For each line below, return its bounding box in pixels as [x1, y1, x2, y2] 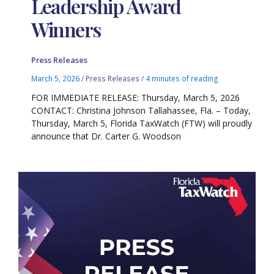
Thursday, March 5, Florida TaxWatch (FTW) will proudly [31, 117, 253, 129]
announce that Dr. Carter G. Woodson [31, 130, 182, 142]
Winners [31, 16, 105, 43]
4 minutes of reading [146, 73, 219, 83]
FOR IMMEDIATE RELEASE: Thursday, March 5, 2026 [31, 91, 240, 103]
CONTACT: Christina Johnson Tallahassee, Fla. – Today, [31, 104, 251, 116]
